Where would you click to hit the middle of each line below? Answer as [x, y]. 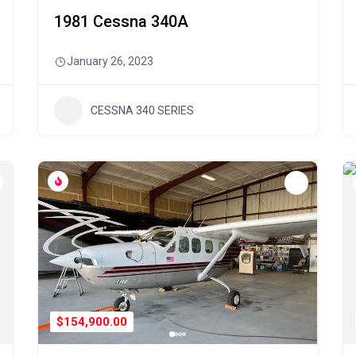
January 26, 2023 [110, 61]
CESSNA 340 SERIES [143, 110]
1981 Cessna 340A [122, 21]
